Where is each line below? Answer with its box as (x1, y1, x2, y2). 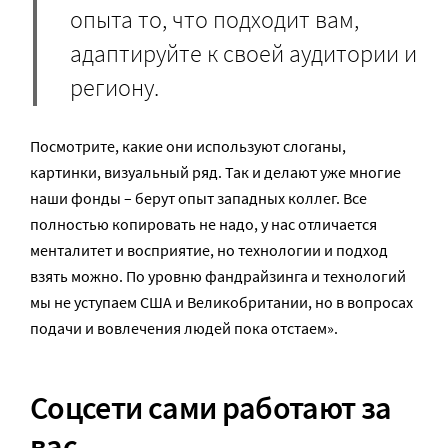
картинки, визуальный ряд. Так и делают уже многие (30, 162, 401, 183)
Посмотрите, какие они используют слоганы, (30, 136, 346, 157)
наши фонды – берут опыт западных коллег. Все (30, 188, 367, 209)
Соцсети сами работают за (30, 387, 392, 428)
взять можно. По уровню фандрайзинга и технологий (30, 266, 406, 287)
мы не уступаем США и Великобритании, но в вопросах (30, 292, 413, 313)
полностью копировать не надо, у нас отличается (30, 214, 377, 235)
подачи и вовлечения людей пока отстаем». (30, 318, 338, 339)
